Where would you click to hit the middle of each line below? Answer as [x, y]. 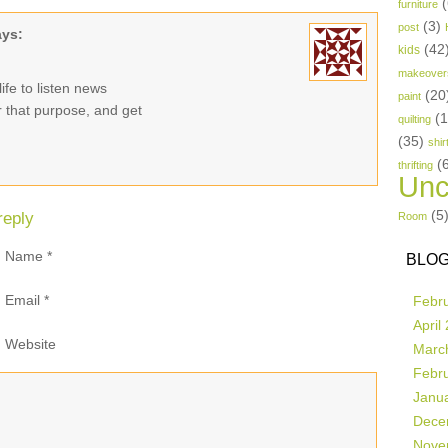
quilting [414, 119]
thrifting [415, 165]
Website [30, 344]
